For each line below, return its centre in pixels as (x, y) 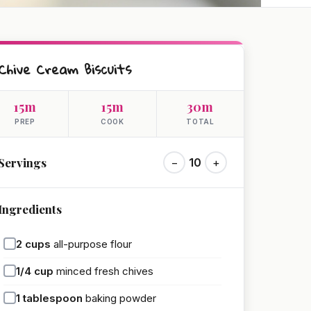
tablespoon (53, 298)
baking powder (121, 298)
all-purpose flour (93, 244)
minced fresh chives (105, 271)
